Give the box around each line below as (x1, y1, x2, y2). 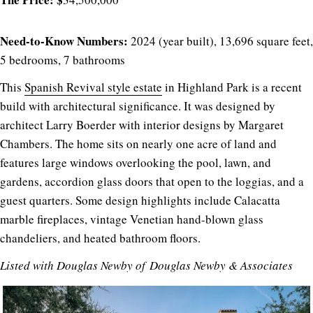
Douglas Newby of (57, 256, 145, 273)
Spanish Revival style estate (24, 78, 162, 95)
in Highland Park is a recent (162, 78, 302, 95)
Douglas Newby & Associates (145, 256, 293, 273)
